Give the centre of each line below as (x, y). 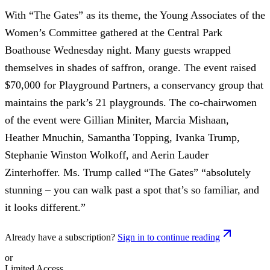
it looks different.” (45, 207)
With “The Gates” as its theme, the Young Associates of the (135, 15)
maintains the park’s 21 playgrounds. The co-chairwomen (131, 102)
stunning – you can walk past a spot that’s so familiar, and (132, 190)
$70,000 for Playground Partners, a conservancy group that (134, 85)
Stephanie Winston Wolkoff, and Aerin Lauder (107, 155)
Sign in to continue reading (169, 237)
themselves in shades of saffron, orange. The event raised (130, 67)
